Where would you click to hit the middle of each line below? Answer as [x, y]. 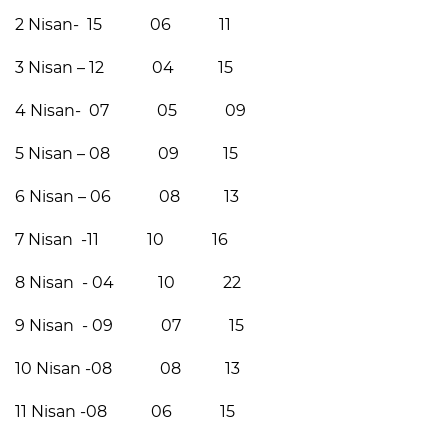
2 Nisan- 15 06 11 [123, 25]
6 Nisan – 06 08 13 [127, 197]
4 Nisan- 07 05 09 [130, 111]
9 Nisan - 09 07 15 [129, 326]
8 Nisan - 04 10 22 [128, 283]
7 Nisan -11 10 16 [121, 240]
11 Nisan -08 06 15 [127, 412]
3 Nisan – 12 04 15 [124, 68]
